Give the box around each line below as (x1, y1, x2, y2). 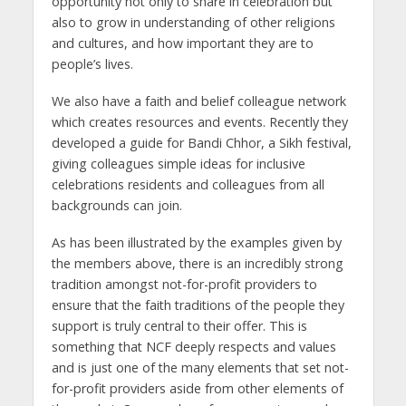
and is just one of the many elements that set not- (51, 359, 349, 377)
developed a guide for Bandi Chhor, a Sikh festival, (51, 134, 352, 152)
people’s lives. (51, 55, 133, 73)
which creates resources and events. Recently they (51, 113, 348, 131)
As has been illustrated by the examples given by (51, 234, 342, 252)
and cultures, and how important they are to (51, 34, 314, 53)
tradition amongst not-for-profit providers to (51, 275, 317, 294)
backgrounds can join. (51, 197, 182, 215)
